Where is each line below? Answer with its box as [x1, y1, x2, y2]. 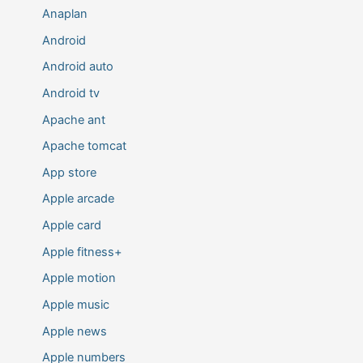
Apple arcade [41, 191, 114, 207]
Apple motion [41, 271, 116, 286]
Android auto [41, 59, 113, 75]
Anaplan [41, 6, 88, 21]
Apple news [41, 323, 107, 339]
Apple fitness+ [41, 244, 122, 259]
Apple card [41, 218, 101, 233]
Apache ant [41, 112, 105, 127]
